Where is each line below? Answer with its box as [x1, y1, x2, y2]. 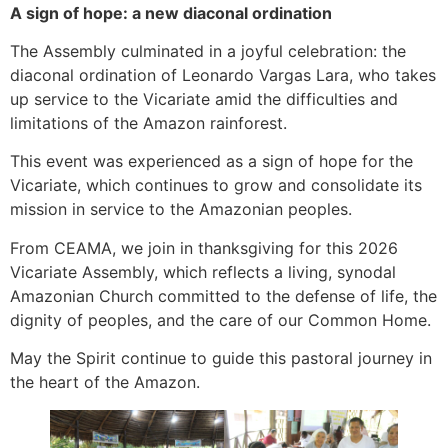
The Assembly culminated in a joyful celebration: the [10, 41, 406, 62]
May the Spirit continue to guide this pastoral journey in [10, 348, 432, 369]
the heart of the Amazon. [10, 372, 200, 393]
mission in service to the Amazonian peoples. [10, 199, 352, 220]
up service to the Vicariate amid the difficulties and [10, 89, 398, 110]
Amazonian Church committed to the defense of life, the [10, 285, 437, 306]
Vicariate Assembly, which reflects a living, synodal [10, 261, 396, 282]
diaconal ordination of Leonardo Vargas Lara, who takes [10, 65, 436, 86]
